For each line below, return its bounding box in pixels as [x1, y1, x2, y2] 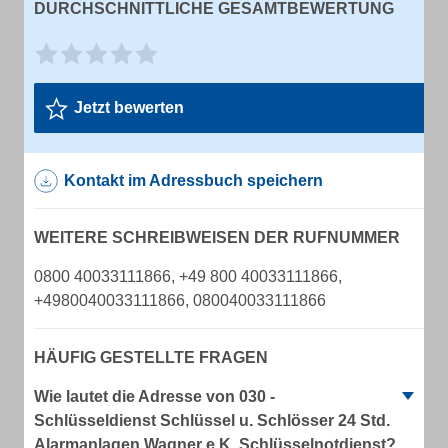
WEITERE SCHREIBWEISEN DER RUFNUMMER [34, 229, 400, 246]
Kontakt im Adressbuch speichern [64, 172, 323, 189]
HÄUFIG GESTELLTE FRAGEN [34, 349, 268, 366]
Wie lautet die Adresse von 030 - [34, 388, 275, 405]
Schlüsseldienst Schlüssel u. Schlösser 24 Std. [34, 412, 390, 429]
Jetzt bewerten [74, 99, 184, 116]
